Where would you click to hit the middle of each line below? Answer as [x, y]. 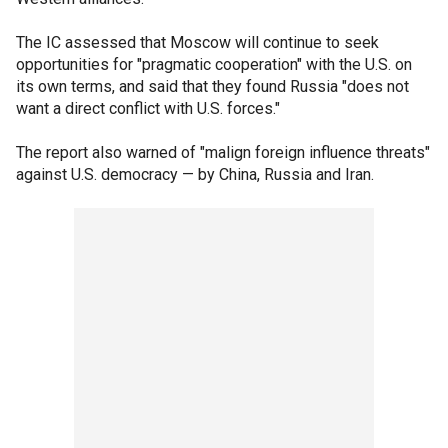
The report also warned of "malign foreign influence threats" [223, 152]
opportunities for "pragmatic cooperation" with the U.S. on [214, 64]
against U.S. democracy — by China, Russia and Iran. [195, 174]
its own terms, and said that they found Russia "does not [212, 86]
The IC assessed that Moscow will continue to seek [197, 42]
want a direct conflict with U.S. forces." [148, 108]
